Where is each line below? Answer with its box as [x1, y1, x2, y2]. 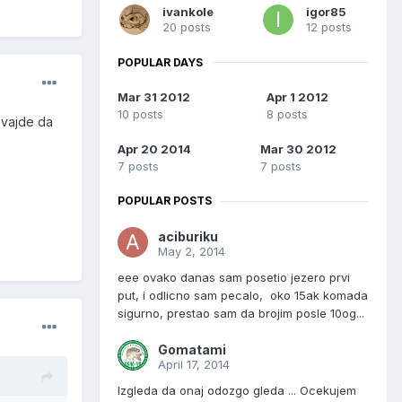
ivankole [162, 4, 214, 19]
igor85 [306, 4, 346, 19]
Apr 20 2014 [118, 142, 191, 157]
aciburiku [158, 229, 218, 245]
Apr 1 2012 [267, 90, 328, 105]
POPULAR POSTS [118, 194, 212, 208]
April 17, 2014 [158, 357, 230, 372]
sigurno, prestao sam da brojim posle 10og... [118, 306, 364, 321]
